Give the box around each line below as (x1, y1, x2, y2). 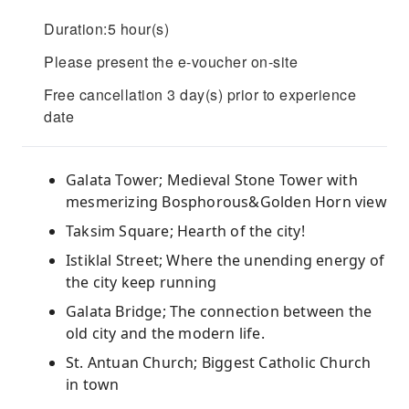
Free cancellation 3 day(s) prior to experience (44, 84, 356, 105)
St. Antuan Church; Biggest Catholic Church (66, 352, 372, 372)
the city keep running (66, 272, 217, 292)
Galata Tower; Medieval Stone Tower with (66, 170, 358, 190)
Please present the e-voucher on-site (44, 51, 298, 72)
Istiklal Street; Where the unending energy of (66, 250, 385, 270)
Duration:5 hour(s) (44, 18, 169, 39)
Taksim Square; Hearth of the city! (66, 221, 305, 241)
